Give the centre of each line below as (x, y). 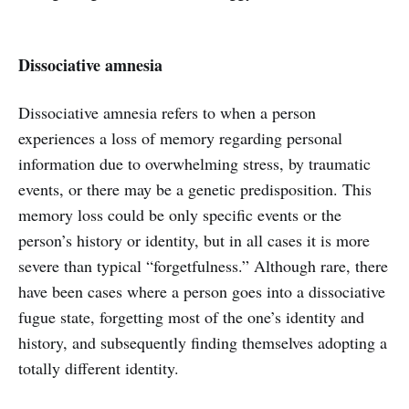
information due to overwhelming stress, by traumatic (194, 164)
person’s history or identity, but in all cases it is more (194, 241)
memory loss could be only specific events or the (180, 215)
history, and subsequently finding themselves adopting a (203, 343)
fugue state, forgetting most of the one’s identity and (191, 317)
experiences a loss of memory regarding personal (180, 138)
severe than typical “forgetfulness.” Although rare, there (203, 266)
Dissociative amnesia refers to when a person (167, 113)
